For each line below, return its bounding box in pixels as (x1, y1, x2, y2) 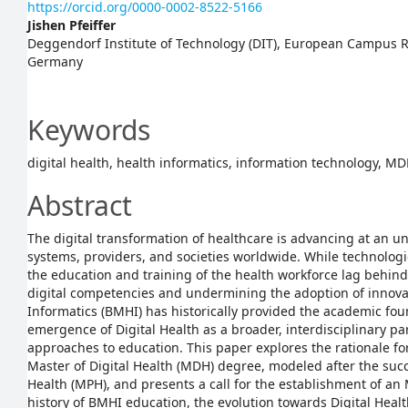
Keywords (27, 111, 150, 148)
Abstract (27, 187, 132, 224)
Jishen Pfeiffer (27, 16, 116, 34)
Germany (27, 53, 83, 70)
